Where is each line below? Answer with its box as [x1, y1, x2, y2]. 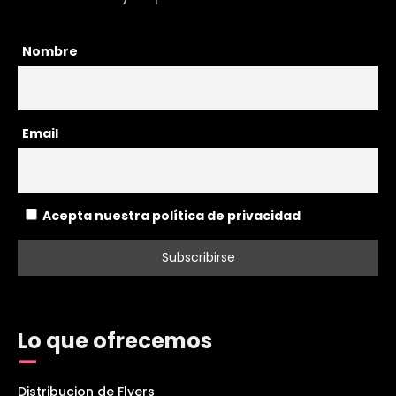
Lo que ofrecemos [18, 326, 212, 356]
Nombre [22, 42, 78, 61]
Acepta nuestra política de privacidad [40, 207, 301, 225]
